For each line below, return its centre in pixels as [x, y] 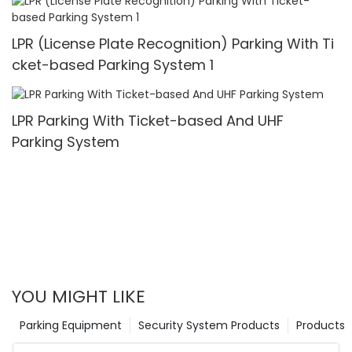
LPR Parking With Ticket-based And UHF [148, 120]
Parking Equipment [71, 326]
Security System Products [209, 326]
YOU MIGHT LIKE [79, 297]
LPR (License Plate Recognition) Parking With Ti [173, 43]
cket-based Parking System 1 [113, 64]
